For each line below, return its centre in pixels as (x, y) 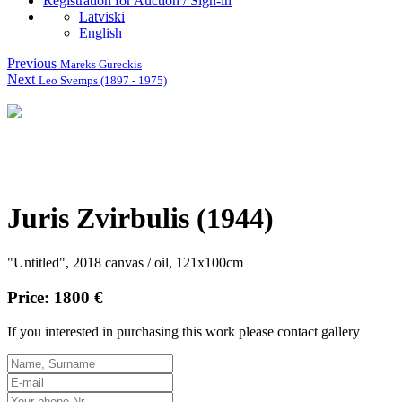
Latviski (102, 17)
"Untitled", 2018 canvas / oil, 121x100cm (125, 262)
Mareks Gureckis (101, 64)
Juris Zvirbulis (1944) (140, 218)
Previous (34, 63)
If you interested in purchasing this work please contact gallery (184, 332)
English (100, 33)
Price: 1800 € (55, 297)
